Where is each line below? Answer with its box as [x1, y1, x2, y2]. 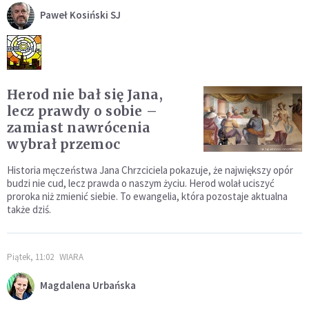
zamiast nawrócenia [7, 119, 151, 136]
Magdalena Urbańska [40, 278, 136, 292]
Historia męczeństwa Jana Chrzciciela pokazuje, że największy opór [7, 163, 293, 177]
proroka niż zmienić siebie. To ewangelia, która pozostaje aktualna [7, 189, 288, 203]
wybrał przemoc [7, 135, 121, 152]
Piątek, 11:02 [7, 250, 54, 263]
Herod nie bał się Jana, [7, 86, 163, 103]
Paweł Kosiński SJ [40, 8, 121, 21]
